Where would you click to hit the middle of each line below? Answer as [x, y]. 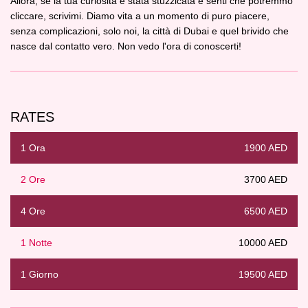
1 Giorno [40, 274]
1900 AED [266, 148]
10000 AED [263, 243]
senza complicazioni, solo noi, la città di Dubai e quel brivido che [150, 31]
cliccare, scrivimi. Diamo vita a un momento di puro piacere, [140, 16]
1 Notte [36, 243]
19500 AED [263, 274]
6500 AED [266, 211]
